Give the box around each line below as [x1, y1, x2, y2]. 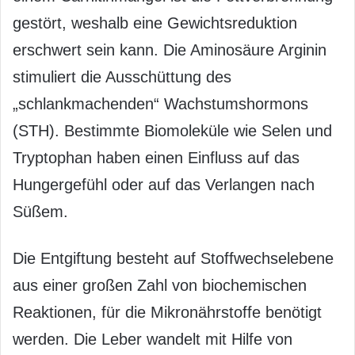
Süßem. [13, 203, 68, 220]
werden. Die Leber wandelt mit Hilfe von [13, 330, 292, 348]
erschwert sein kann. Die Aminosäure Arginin [13, 41, 326, 59]
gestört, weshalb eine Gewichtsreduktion [13, 14, 297, 32]
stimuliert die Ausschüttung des [13, 68, 231, 86]
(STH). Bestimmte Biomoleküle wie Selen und [13, 122, 332, 139]
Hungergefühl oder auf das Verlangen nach [13, 176, 315, 193]
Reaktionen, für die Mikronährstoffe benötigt [13, 303, 322, 321]
